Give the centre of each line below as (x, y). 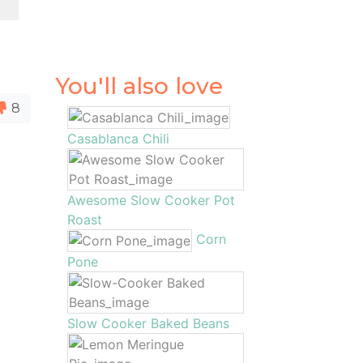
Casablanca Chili (119, 139)
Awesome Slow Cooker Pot (152, 200)
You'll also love (139, 86)
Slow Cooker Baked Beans (149, 323)
